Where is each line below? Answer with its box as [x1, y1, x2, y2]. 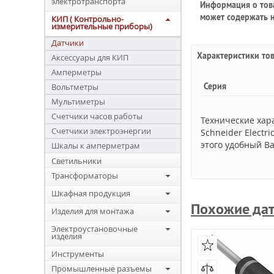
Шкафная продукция [51, 188, 130, 199]
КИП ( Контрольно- [51, 13, 124, 24]
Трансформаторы [51, 170, 118, 181]
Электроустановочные [51, 223, 138, 234]
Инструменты [51, 248, 104, 259]
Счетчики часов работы [51, 111, 143, 122]
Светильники [51, 155, 102, 166]
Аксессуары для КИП [51, 52, 128, 63]
